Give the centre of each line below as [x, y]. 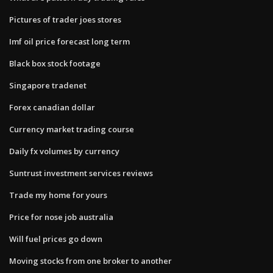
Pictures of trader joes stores [65, 19]
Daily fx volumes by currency [64, 151]
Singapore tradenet [48, 85]
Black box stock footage [55, 63]
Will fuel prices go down [56, 239]
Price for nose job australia [61, 217]
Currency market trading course [72, 129]
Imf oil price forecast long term [69, 41]
